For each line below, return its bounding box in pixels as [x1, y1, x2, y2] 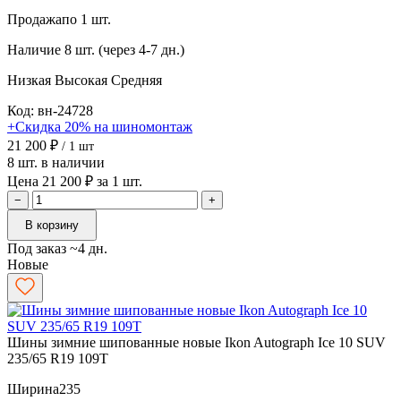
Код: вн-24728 [7, 102, 93, 118]
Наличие [7, 41, 61, 57]
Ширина [7, 380, 59, 397]
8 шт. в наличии [7, 154, 105, 170]
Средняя [111, 72, 162, 88]
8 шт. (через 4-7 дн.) [64, 41, 184, 57]
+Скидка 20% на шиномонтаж [7, 118, 192, 134]
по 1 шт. [62, 11, 111, 27]
